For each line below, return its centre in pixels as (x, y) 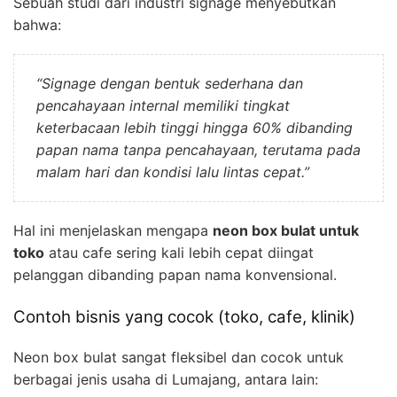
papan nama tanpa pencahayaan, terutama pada (198, 150)
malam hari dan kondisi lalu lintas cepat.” (173, 172)
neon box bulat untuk (286, 231)
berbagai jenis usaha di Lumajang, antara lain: (166, 379)
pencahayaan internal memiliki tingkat (163, 106)
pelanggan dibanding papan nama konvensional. (175, 275)
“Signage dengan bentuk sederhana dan (170, 84)
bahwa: (37, 25)
